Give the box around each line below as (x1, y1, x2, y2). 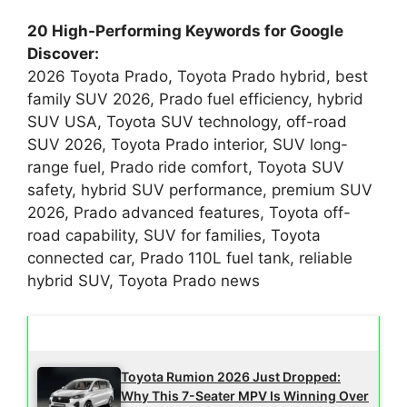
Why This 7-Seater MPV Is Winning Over (121, 387, 369, 403)
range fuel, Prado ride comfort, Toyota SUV (27, 158, 344, 177)
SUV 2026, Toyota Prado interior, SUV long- (27, 135, 348, 154)
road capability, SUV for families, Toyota (27, 226, 321, 245)
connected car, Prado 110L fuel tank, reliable (27, 249, 352, 268)
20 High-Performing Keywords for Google (27, 22, 343, 41)
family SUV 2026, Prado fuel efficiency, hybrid (27, 90, 363, 109)
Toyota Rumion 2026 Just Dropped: (121, 368, 341, 384)
